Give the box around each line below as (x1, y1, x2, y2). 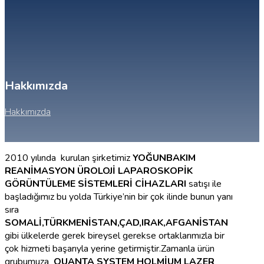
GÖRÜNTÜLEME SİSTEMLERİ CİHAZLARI (5, 177, 186, 191)
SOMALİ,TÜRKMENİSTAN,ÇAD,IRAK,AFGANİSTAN (5, 216, 228, 230)
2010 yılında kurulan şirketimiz (5, 151, 133, 165)
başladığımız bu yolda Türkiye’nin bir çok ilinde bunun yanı (5, 190, 233, 204)
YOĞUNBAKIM (133, 151, 196, 165)
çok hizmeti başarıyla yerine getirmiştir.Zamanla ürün (5, 242, 214, 256)
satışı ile (186, 177, 222, 191)
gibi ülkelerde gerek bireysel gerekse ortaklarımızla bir (5, 229, 225, 243)
